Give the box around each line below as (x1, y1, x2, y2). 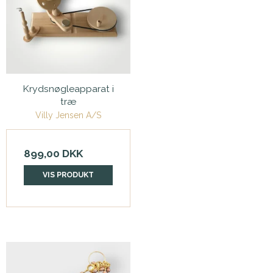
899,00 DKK (24, 147, 83, 160)
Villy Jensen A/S (35, 110, 101, 121)
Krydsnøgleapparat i (23, 83, 114, 95)
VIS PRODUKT (43, 170, 94, 180)
